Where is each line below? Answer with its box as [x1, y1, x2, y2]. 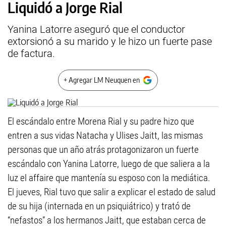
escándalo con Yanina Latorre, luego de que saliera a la [8, 158, 210, 169]
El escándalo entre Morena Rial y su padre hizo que [8, 116, 194, 127]
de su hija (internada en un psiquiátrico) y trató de [8, 200, 191, 212]
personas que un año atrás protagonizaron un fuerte [8, 144, 199, 155]
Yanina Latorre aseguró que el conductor [8, 23, 185, 35]
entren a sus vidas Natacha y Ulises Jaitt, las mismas [8, 130, 203, 141]
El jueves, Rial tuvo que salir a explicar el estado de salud [8, 186, 215, 198]
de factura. [8, 47, 55, 60]
